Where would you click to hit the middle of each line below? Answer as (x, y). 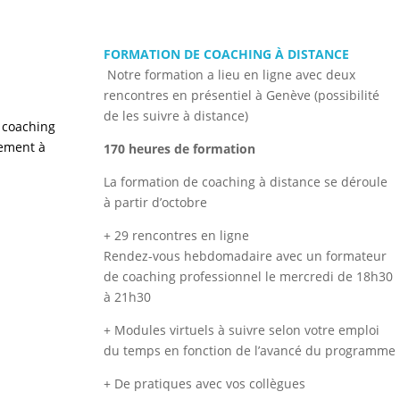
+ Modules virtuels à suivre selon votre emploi (242, 330)
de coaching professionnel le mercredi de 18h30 (249, 277)
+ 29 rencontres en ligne (177, 236)
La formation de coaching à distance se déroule (246, 182)
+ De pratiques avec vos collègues (205, 384)
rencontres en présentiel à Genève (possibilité (242, 96)
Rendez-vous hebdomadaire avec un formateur (246, 256)
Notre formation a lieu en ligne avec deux (232, 75)
